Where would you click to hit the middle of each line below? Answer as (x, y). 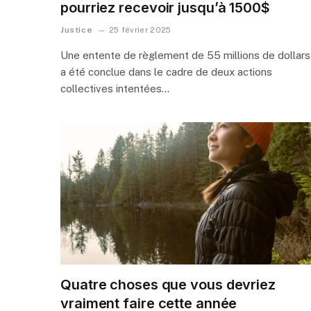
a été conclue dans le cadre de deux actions (166, 72)
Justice (77, 30)
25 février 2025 (140, 30)
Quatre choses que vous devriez (168, 285)
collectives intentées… (115, 88)
